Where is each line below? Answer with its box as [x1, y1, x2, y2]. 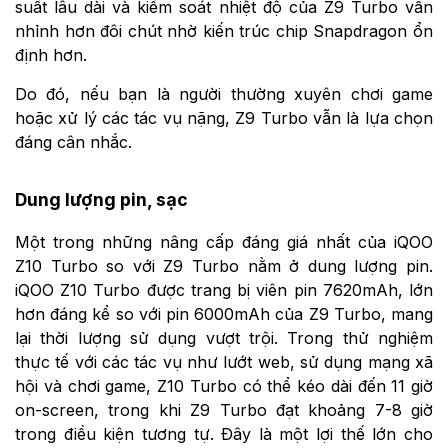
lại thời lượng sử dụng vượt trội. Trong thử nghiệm [15, 328, 433, 349]
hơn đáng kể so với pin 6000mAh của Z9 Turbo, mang [15, 304, 433, 325]
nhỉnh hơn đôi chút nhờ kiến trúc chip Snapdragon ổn [15, 20, 433, 41]
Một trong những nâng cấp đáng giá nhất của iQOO [15, 232, 433, 253]
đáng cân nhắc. [15, 131, 132, 152]
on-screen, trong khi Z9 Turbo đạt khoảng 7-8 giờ [15, 400, 433, 421]
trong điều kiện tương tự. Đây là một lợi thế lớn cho [15, 424, 433, 445]
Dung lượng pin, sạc [15, 188, 188, 210]
